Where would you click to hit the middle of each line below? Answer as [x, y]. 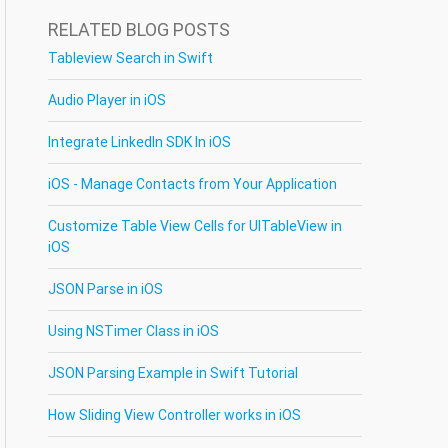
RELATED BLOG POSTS [139, 29]
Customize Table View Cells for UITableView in [195, 226]
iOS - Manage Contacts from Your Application [193, 184]
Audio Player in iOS [107, 100]
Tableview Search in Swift [131, 58]
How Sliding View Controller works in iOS [175, 415]
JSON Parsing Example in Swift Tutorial [173, 373]
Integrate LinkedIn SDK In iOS [140, 142]
